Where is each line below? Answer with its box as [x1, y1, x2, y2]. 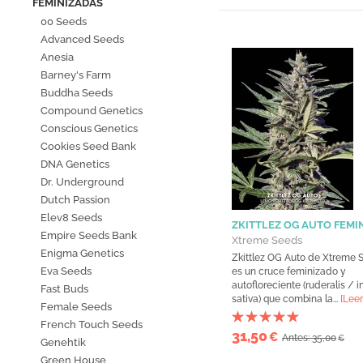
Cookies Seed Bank [41, 140, 136, 153]
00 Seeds [41, 15, 87, 28]
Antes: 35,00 [282, 332, 336, 344]
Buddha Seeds [41, 87, 113, 100]
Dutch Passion [41, 194, 110, 207]
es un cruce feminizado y [232, 266, 346, 278]
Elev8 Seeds [41, 211, 102, 224]
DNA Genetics [41, 158, 109, 171]
